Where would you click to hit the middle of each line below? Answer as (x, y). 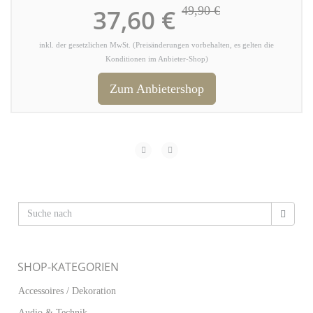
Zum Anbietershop (156, 89)
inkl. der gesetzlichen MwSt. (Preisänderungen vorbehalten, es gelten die (156, 45)
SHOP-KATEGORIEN (68, 267)
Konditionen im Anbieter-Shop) (156, 59)
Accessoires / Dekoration (67, 291)
